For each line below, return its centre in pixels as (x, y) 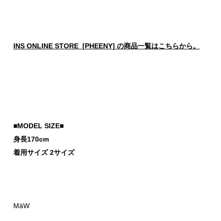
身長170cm (31, 139)
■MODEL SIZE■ (38, 126)
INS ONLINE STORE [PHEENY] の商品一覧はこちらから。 (107, 46)
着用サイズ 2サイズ (44, 152)
